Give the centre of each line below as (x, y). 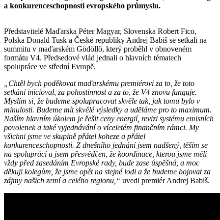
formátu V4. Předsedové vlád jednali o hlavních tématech (93, 57)
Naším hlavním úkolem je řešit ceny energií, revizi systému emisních (109, 118)
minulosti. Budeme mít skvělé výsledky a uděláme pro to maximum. (108, 110)
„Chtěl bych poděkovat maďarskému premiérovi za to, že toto (99, 83)
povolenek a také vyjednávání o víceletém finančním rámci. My (101, 127)
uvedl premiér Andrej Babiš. (166, 180)
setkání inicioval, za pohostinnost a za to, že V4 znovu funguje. (100, 92)
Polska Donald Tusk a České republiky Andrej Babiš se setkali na (105, 40)
